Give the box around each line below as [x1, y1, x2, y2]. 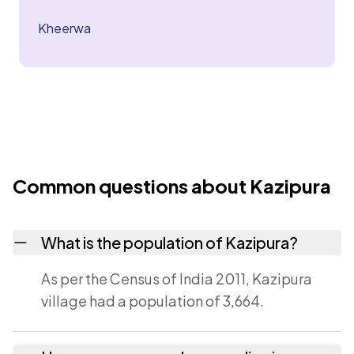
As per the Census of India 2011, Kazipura [41, 269, 312, 288]
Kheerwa [38, 20, 91, 36]
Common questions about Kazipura [13, 174, 331, 198]
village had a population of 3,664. [41, 292, 264, 310]
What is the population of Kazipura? [41, 232, 298, 252]
